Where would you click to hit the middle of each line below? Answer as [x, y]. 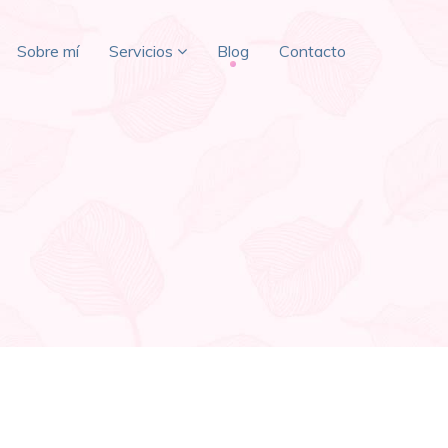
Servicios [141, 51]
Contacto [312, 51]
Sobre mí [48, 51]
